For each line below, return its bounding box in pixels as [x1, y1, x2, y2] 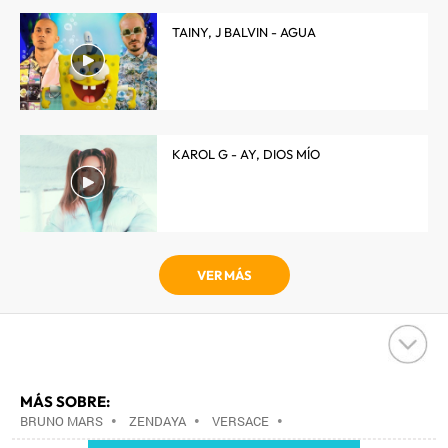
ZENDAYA [129, 412, 186, 430]
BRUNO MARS [20, 412, 103, 430]
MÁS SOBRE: [20, 392, 110, 411]
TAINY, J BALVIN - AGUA [172, 24, 316, 40]
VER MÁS [196, 267, 252, 283]
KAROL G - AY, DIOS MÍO [172, 146, 320, 162]
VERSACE [212, 412, 269, 430]
